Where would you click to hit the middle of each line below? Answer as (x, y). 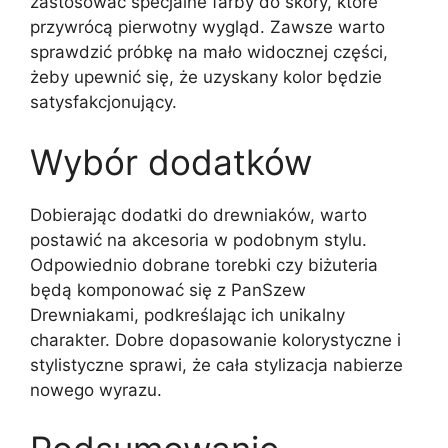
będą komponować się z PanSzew (168, 289)
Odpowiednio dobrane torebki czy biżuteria (204, 264)
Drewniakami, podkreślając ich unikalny (187, 314)
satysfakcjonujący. (103, 102)
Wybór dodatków (171, 161)
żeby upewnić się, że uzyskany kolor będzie (206, 77)
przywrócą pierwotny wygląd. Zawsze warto (207, 27)
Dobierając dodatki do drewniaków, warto (198, 214)
